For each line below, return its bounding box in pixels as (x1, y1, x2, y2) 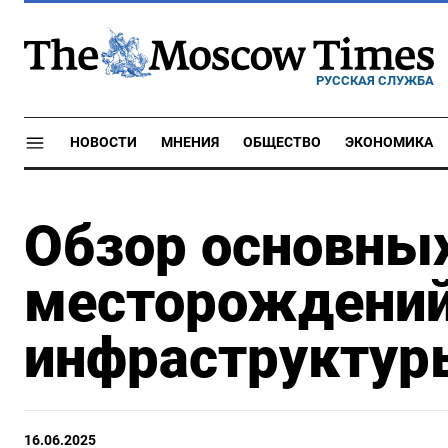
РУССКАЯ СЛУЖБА (316, 72, 434, 88)
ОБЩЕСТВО (243, 134, 321, 151)
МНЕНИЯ (161, 134, 219, 151)
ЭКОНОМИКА (345, 134, 433, 151)
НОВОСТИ (70, 134, 137, 151)
